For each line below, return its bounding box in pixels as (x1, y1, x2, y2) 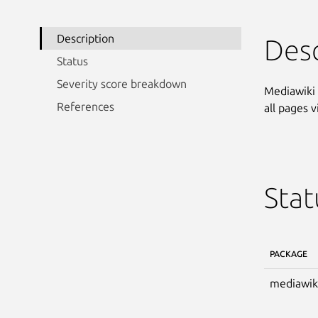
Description (57, 31, 114, 45)
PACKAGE (269, 248, 307, 258)
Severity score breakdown (57, 77, 187, 90)
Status (57, 54, 88, 67)
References (57, 99, 114, 113)
